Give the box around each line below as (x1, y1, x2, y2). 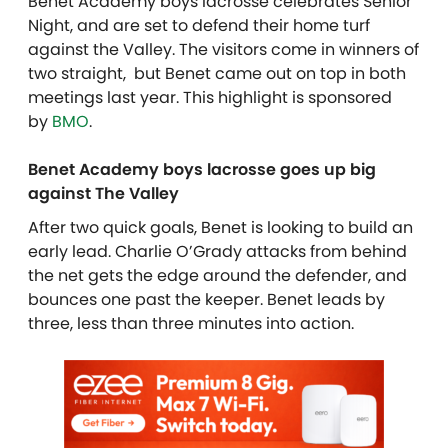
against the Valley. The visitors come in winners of (28, 37, 419, 61)
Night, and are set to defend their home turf (28, 13, 370, 37)
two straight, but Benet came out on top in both (28, 61, 406, 85)
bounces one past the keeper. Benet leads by (28, 287, 385, 311)
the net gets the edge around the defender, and (28, 263, 407, 287)
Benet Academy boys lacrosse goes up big (28, 157, 376, 181)
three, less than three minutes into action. (28, 311, 354, 335)
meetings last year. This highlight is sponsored (28, 85, 392, 109)
